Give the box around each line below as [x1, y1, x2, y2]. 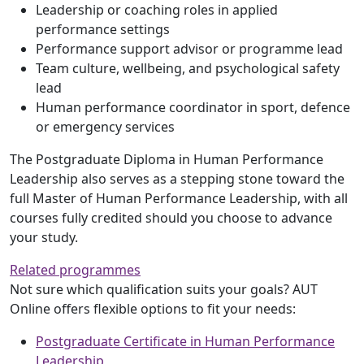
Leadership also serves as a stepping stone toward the [10, 170, 344, 188]
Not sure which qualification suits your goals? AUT [10, 280, 318, 298]
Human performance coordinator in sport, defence [36, 98, 350, 116]
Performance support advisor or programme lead [36, 40, 343, 58]
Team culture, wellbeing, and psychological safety [36, 59, 340, 77]
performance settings [36, 20, 170, 38]
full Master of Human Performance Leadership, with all [10, 189, 348, 207]
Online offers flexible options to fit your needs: [10, 300, 296, 318]
